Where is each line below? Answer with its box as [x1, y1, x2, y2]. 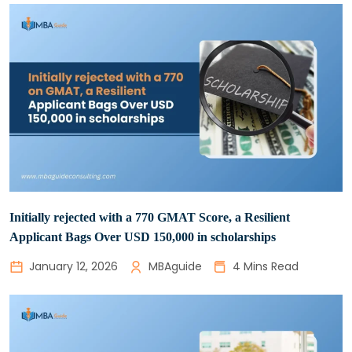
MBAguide [148, 258, 202, 274]
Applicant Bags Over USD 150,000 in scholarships [9, 229, 276, 244]
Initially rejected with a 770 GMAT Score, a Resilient [9, 210, 290, 224]
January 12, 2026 [29, 258, 118, 274]
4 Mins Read [233, 258, 299, 274]
